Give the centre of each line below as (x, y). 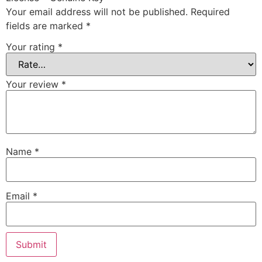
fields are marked (46, 26)
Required (210, 12)
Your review (34, 84)
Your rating (32, 46)
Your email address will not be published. (97, 12)
